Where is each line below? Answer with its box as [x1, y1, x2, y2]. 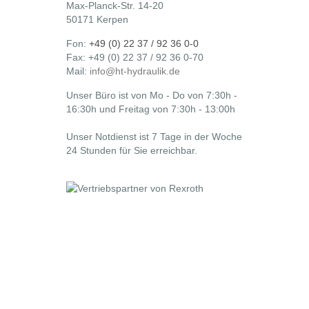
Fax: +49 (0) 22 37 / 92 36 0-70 [66, 52, 203, 63]
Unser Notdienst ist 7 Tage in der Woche [66, 131, 242, 142]
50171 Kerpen [66, 14, 128, 25]
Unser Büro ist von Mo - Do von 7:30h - [66, 90, 237, 101]
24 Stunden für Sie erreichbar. [66, 145, 197, 156]
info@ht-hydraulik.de [90, 66, 180, 77]
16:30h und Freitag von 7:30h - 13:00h [66, 103, 235, 114]
